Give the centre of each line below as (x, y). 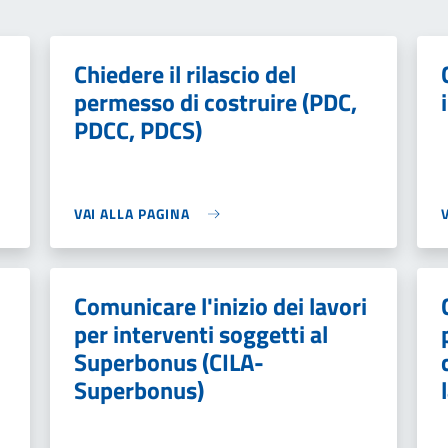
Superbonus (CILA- (168, 362)
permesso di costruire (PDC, (215, 102)
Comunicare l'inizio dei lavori (220, 306)
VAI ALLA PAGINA (132, 213)
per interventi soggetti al (200, 334)
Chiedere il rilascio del (184, 74)
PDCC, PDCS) (137, 130)
